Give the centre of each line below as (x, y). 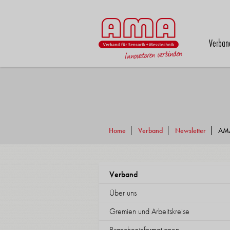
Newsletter (190, 130)
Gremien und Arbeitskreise (149, 211)
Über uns (123, 193)
